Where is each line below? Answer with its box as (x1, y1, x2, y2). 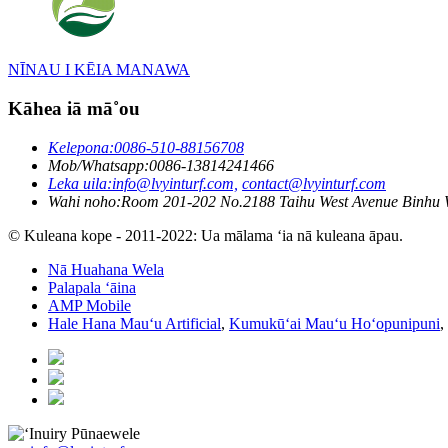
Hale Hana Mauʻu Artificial (48, 314, 221, 332)
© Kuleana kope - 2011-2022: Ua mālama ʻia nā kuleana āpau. (8, 226, 403, 244)
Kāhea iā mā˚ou (8, 98, 140, 120)
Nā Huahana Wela (48, 260, 164, 278)
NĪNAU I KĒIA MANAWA (8, 61, 190, 79)
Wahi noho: (48, 192, 121, 210)
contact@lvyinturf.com (242, 174, 386, 192)
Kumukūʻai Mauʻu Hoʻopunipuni (229, 314, 440, 332)
